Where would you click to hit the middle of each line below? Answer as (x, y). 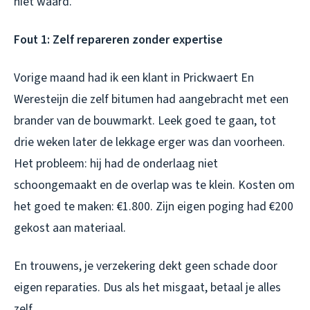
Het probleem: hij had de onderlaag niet (116, 163)
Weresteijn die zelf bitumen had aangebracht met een (151, 99)
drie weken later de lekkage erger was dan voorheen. (149, 142)
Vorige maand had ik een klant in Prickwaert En (134, 77)
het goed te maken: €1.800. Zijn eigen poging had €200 (154, 206)
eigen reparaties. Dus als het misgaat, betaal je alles (147, 287)
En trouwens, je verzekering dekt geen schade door (146, 266)
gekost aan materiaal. (70, 228)
